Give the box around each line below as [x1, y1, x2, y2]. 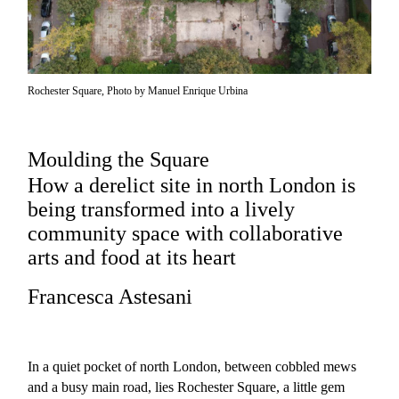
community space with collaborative [28, 222, 344, 246]
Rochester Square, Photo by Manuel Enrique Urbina [28, 85, 248, 98]
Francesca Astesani [28, 285, 193, 309]
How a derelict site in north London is [28, 174, 356, 198]
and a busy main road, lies [28, 379, 178, 395]
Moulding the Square [28, 148, 210, 172]
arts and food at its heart [28, 246, 237, 270]
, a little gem [276, 379, 346, 395]
